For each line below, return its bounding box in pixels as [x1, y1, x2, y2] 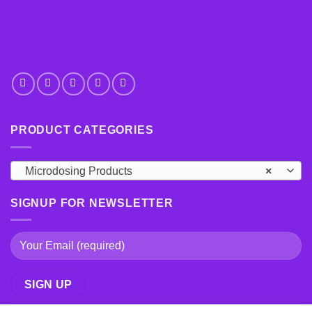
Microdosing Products [25, 164, 132, 177]
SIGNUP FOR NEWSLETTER [10, 196, 173, 209]
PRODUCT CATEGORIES [10, 124, 154, 136]
